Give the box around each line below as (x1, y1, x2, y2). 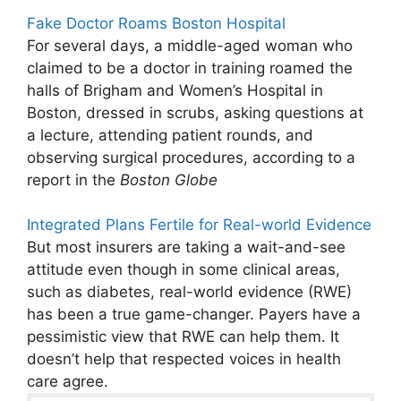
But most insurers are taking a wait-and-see (27, 238, 346, 257)
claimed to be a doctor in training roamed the (27, 58, 353, 77)
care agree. (27, 372, 108, 391)
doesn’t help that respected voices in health (27, 350, 341, 369)
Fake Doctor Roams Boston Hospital (27, 13, 286, 32)
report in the (27, 170, 120, 189)
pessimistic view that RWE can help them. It (27, 328, 339, 346)
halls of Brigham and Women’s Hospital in (27, 81, 323, 99)
